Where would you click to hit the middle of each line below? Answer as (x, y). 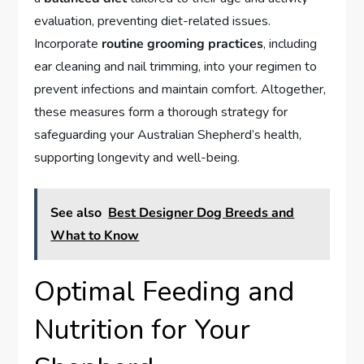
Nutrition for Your (143, 330)
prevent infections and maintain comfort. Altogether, (180, 90)
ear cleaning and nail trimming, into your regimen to (176, 67)
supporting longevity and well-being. (137, 158)
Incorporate (68, 44)
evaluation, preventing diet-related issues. (153, 22)
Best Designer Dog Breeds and (201, 213)
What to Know (95, 236)
